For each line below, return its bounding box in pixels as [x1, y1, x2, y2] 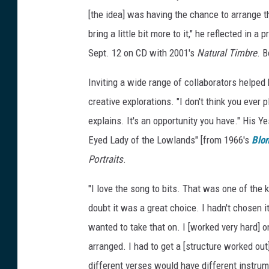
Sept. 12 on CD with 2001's [88, 46, 197, 59]
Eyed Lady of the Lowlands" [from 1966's [88, 133, 252, 146]
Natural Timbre [197, 46, 257, 59]
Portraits [88, 153, 123, 165]
